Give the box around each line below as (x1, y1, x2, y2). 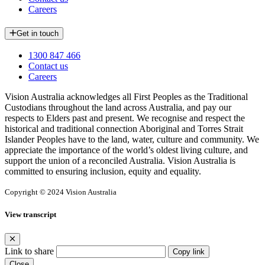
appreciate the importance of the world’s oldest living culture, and (5, 145, 248, 156)
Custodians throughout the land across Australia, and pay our (5, 102, 231, 113)
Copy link (173, 247, 205, 256)
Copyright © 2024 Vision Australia (5, 188, 117, 197)
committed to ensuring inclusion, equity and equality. (5, 166, 201, 177)
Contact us (28, 61, 68, 72)
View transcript (5, 210, 56, 219)
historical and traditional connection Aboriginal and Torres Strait (5, 124, 243, 134)
